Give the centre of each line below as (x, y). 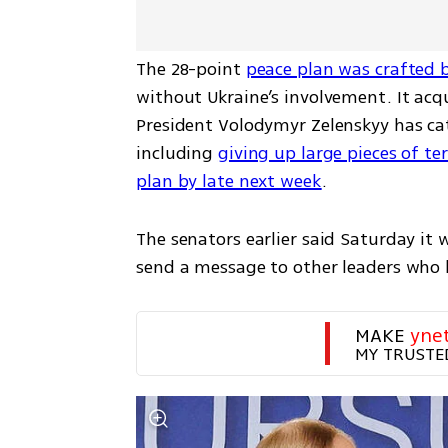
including (177, 152)
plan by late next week (229, 180)
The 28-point (191, 68)
